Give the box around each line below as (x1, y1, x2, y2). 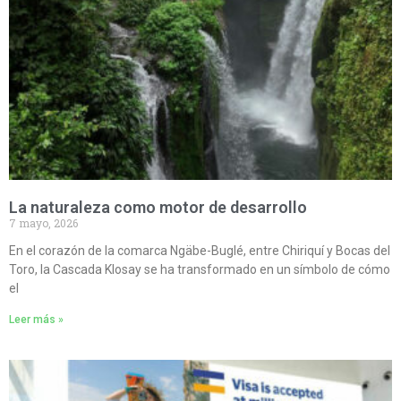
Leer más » (9, 313, 64, 327)
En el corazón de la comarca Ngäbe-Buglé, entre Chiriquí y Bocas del (9, 243, 390, 259)
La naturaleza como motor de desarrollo (9, 198, 307, 218)
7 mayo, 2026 (9, 216, 78, 231)
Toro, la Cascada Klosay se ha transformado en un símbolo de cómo (9, 262, 390, 277)
